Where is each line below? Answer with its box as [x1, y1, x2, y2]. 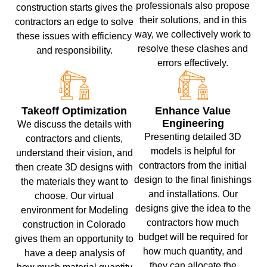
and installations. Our [148, 189, 238, 200]
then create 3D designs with [15, 162, 133, 173]
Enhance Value [155, 105, 231, 117]
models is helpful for [150, 146, 235, 157]
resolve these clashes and [138, 44, 248, 54]
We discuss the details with [17, 119, 132, 130]
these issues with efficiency [17, 31, 132, 42]
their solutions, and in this [139, 15, 247, 26]
